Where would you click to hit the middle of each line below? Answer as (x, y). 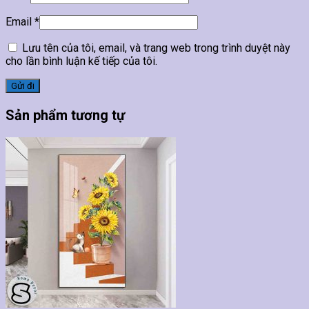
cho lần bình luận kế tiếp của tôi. (81, 61)
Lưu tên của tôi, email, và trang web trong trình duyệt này (156, 48)
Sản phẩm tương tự (65, 116)
